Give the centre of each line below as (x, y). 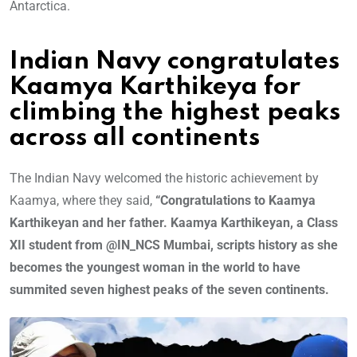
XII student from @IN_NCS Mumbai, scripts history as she (174, 245)
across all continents (135, 139)
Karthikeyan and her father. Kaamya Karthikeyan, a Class (174, 223)
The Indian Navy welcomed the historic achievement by (164, 178)
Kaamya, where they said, (82, 201)
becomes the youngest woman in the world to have (155, 268)
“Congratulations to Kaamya (235, 201)
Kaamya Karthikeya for (155, 88)
